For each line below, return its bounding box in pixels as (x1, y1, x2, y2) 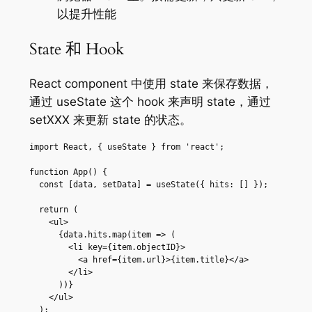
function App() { (29, 166, 107, 177)
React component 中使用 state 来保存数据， (29, 76, 273, 91)
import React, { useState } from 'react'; (29, 141, 224, 152)
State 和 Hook (29, 38, 124, 60)
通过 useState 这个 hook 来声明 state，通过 (29, 94, 271, 109)
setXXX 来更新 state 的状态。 (29, 112, 192, 127)
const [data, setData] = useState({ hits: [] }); (29, 179, 39, 189)
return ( (29, 204, 39, 214)
